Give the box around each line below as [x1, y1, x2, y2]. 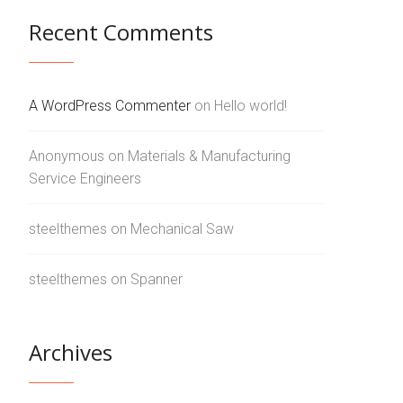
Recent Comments [29, 16, 213, 47]
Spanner [130, 270, 183, 288]
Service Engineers [29, 169, 141, 187]
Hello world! [214, 96, 287, 114]
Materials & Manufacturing [128, 147, 291, 165]
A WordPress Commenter [29, 96, 191, 114]
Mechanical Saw [130, 219, 234, 237]
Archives [29, 336, 112, 367]
